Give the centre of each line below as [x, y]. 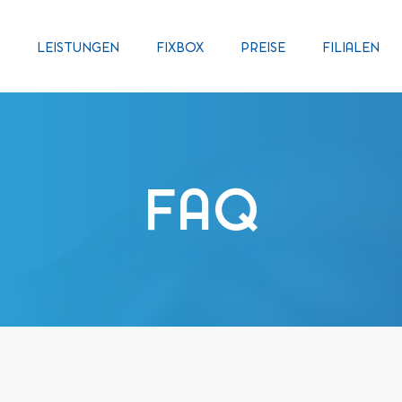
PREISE [263, 48]
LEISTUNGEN [78, 48]
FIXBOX [180, 48]
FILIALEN [351, 48]
